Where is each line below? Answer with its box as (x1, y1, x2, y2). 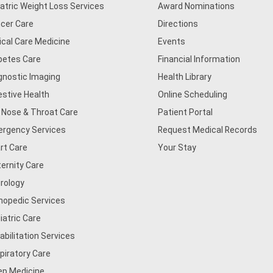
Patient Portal (158, 107, 213, 117)
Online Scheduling (158, 90, 228, 99)
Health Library (158, 72, 212, 82)
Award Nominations (158, 1, 235, 11)
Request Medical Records (158, 125, 258, 135)
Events (158, 37, 186, 46)
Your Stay (158, 143, 197, 152)
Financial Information (158, 54, 241, 64)
